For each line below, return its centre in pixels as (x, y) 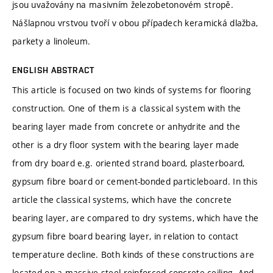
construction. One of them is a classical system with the (127, 108)
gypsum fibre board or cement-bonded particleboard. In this (135, 181)
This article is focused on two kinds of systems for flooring (132, 90)
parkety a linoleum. (51, 41)
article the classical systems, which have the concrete (122, 199)
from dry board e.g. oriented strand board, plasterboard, (129, 163)
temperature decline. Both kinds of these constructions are (133, 254)
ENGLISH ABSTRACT (53, 70)
